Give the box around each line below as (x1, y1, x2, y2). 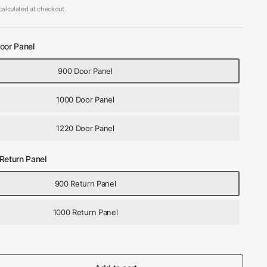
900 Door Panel (58, 66, 113, 76)
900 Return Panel (54, 179, 116, 188)
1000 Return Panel (52, 207, 118, 217)
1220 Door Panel (56, 123, 114, 133)
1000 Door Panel (56, 95, 114, 104)
